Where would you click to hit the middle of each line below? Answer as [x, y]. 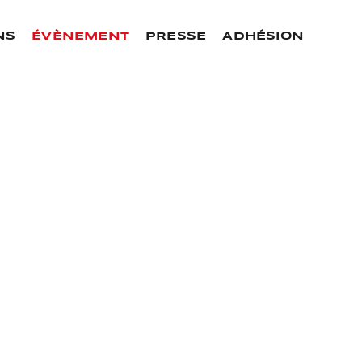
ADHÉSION [263, 36]
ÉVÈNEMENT [81, 36]
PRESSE [176, 36]
